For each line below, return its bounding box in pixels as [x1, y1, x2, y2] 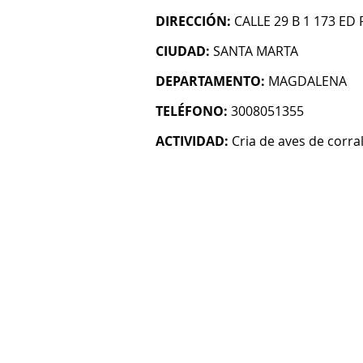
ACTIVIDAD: [156, 132, 228, 150]
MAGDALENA [268, 72, 347, 90]
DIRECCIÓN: [156, 12, 231, 30]
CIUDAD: [156, 42, 210, 60]
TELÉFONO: [156, 102, 228, 120]
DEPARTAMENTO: [156, 72, 265, 90]
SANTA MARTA [213, 42, 298, 60]
